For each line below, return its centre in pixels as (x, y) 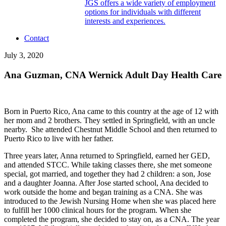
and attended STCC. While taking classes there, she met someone (108, 165)
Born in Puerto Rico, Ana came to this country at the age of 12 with (111, 111)
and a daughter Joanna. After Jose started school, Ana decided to (106, 183)
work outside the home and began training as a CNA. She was (103, 192)
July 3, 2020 (24, 55)
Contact (37, 38)
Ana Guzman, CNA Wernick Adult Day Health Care (113, 75)
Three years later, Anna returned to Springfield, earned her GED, (107, 156)
